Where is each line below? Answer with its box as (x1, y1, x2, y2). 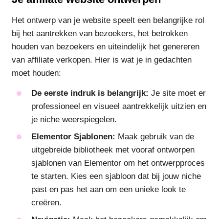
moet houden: (12, 68, 61, 78)
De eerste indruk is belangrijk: (31, 88, 149, 98)
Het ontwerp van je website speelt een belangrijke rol (12, 15, 204, 25)
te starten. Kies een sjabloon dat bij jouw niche (31, 172, 201, 181)
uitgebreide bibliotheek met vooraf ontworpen (31, 145, 195, 155)
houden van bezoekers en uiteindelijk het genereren (12, 42, 199, 51)
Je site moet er (149, 88, 206, 98)
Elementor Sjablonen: (31, 132, 115, 142)
